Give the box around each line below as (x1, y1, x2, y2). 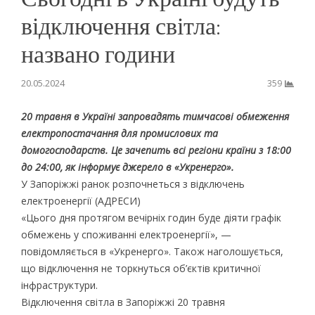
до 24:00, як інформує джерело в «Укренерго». (20, 160, 234, 174)
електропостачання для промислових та (20, 126, 218, 140)
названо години (20, 38, 175, 68)
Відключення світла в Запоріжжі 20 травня (20, 295, 225, 309)
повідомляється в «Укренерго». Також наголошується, (20, 244, 283, 258)
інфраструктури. (20, 278, 98, 292)
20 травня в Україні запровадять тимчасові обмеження (20, 109, 289, 123)
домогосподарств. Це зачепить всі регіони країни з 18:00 (20, 143, 291, 157)
